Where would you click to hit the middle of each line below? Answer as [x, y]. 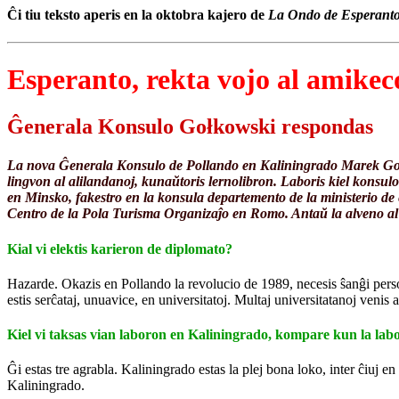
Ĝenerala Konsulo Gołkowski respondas [190, 127]
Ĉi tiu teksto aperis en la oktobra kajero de [138, 15]
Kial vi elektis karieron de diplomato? [120, 248]
